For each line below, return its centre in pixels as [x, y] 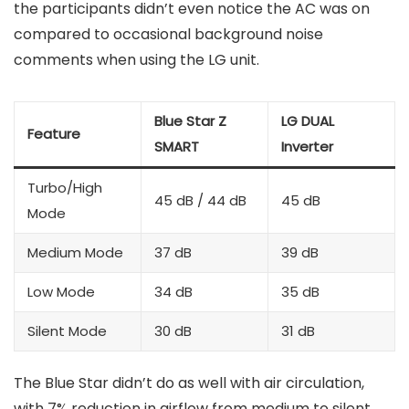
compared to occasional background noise [168, 35]
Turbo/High [65, 188]
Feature [54, 134]
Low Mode [61, 292]
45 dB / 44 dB [200, 201]
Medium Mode [75, 253]
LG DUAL [308, 121]
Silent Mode [67, 331]
